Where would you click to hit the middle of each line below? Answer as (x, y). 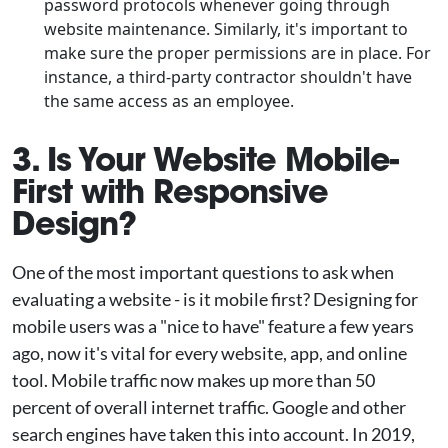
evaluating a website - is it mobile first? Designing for (215, 299)
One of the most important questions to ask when (203, 272)
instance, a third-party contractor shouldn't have (228, 77)
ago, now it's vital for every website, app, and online (209, 353)
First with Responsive (170, 191)
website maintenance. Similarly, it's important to (226, 29)
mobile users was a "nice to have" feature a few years (213, 326)
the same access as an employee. (169, 101)
